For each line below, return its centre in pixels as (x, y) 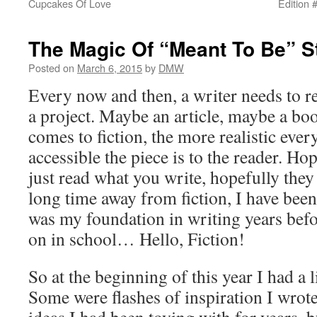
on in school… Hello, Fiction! (137, 238)
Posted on (51, 68)
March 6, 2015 (110, 68)
